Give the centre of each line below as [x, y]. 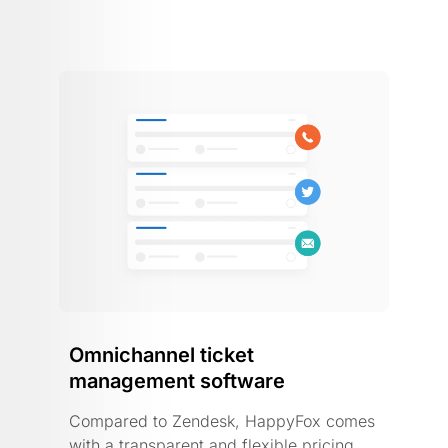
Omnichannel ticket [161, 354]
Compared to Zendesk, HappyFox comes [222, 420]
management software [177, 380]
